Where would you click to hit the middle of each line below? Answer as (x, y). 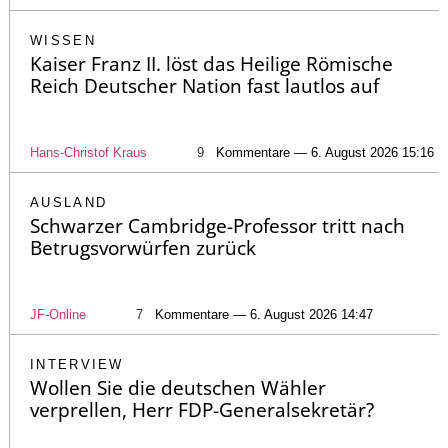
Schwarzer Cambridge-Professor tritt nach (217, 226)
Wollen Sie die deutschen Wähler (178, 388)
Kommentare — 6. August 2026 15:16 (325, 153)
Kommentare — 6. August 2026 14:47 (264, 315)
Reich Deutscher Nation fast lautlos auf (204, 86)
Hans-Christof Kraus (88, 153)
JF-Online (58, 315)
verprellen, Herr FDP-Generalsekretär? (202, 410)
